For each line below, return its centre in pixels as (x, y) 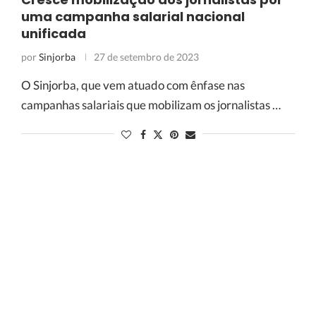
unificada (53, 34)
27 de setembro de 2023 (146, 57)
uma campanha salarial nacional (133, 17)
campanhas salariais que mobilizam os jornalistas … (151, 105)
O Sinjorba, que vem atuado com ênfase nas (133, 85)
